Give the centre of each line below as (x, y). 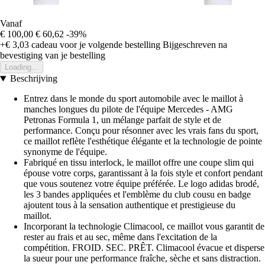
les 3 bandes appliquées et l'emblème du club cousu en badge (137, 195)
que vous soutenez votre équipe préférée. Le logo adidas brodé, (141, 184)
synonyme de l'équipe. (65, 152)
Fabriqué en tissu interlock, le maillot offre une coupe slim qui (139, 163)
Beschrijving (33, 79)
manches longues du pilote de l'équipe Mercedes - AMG (128, 109)
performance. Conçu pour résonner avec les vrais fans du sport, (141, 131)
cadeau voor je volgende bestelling (95, 45)
